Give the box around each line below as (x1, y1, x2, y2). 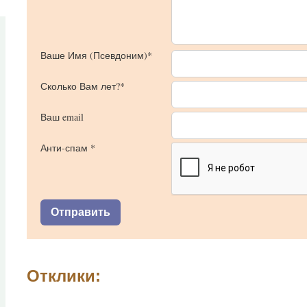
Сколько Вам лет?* (40, 79, 125, 93)
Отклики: (27, 266, 101, 285)
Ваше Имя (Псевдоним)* (40, 48, 152, 62)
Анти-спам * (40, 140, 95, 154)
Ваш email (40, 110, 84, 123)
